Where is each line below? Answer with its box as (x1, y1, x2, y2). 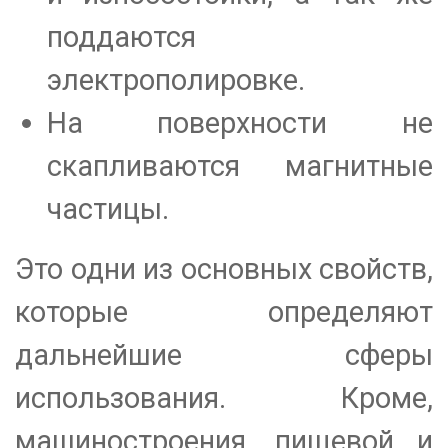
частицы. (46, 191, 169, 226)
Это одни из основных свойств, (15, 251, 433, 286)
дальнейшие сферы (15, 337, 433, 372)
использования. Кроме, (15, 380, 433, 415)
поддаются (46, 19, 196, 54)
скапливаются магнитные (46, 148, 433, 183)
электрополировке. (46, 62, 305, 97)
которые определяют (15, 294, 433, 329)
